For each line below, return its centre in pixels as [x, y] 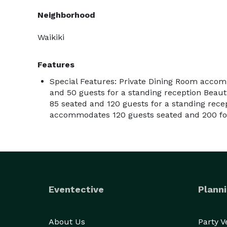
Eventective [76, 189]
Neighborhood [66, 15]
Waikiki [51, 37]
